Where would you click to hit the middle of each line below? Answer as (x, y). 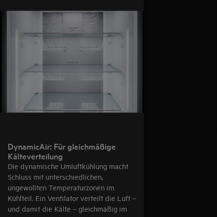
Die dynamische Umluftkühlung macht (68, 166)
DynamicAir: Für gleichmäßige (62, 146)
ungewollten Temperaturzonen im (61, 187)
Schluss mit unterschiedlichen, (55, 176)
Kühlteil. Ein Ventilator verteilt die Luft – (72, 198)
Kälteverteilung (35, 155)
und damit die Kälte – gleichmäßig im (67, 208)
